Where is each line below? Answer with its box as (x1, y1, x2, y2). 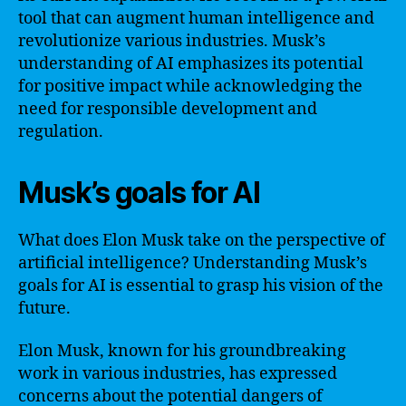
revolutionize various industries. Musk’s (18, 30, 325, 52)
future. (18, 297, 71, 319)
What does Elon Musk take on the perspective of (18, 229, 385, 251)
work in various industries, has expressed (18, 363, 337, 384)
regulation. (18, 121, 103, 142)
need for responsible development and (18, 98, 317, 120)
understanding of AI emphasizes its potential (18, 53, 363, 74)
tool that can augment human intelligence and (18, 7, 374, 29)
